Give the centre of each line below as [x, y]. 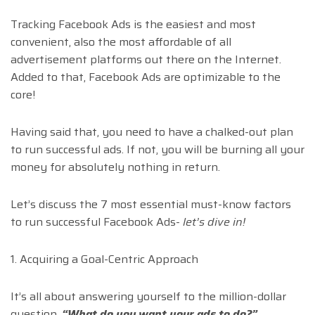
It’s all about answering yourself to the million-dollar [148, 297]
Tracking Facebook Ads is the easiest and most [133, 25]
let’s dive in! [214, 222]
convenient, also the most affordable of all [121, 42]
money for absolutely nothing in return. [115, 167]
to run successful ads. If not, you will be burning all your [157, 150]
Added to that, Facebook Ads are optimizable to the [146, 77]
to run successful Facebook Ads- [97, 222]
